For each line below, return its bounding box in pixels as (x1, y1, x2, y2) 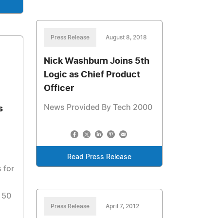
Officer (44, 84, 74, 93)
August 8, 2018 (106, 35, 147, 40)
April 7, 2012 (106, 203, 140, 209)
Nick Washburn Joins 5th (44, 57, 150, 66)
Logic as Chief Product (44, 71, 141, 79)
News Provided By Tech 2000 (44, 104, 153, 111)
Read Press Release (67, 154, 132, 161)
